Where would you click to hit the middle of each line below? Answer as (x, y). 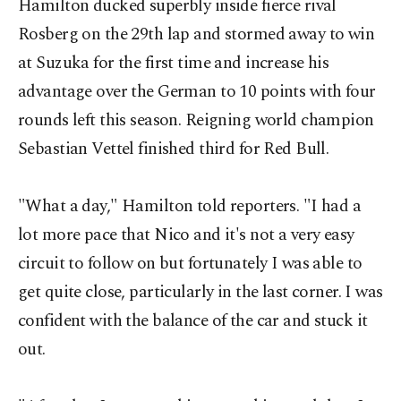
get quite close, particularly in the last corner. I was (200, 292)
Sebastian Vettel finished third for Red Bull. (174, 149)
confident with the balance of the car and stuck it (193, 321)
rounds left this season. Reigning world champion (196, 120)
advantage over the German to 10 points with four (197, 92)
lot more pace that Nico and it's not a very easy (186, 235)
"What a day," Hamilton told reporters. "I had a (190, 206)
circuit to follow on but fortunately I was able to (190, 264)
